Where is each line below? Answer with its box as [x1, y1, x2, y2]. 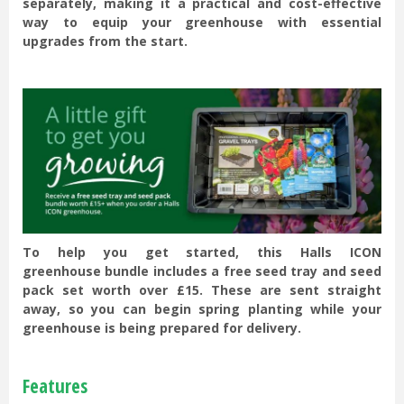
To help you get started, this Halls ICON [23, 243, 381, 262]
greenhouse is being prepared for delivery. [23, 319, 301, 337]
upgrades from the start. [23, 32, 188, 50]
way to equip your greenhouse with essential [23, 14, 381, 32]
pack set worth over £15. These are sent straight [23, 281, 381, 299]
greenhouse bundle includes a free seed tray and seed [23, 262, 381, 280]
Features [23, 373, 87, 399]
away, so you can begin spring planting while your [23, 300, 381, 318]
